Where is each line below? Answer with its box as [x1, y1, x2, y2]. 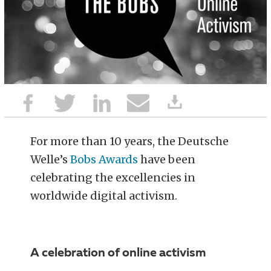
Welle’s [30, 152, 71, 167]
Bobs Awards [70, 152, 139, 167]
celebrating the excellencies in [30, 171, 196, 185]
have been [138, 152, 196, 167]
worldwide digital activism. [30, 189, 178, 203]
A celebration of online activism [30, 247, 207, 260]
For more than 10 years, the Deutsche [30, 134, 229, 149]
